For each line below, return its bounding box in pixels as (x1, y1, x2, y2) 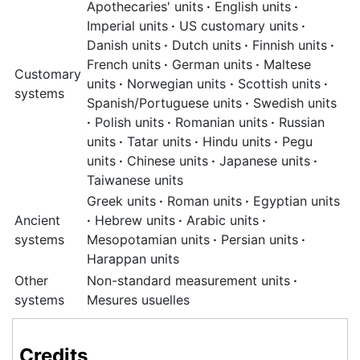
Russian (275, 113, 325, 130)
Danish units (87, 36, 161, 53)
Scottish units (234, 75, 321, 92)
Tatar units (123, 133, 191, 149)
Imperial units (87, 17, 168, 34)
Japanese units (215, 152, 310, 169)
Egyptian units (249, 192, 340, 209)
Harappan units (87, 250, 179, 267)
